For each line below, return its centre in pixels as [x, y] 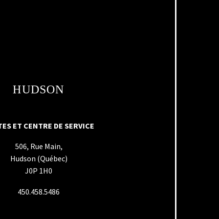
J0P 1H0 [39, 171]
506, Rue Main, [39, 146]
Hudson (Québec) [39, 159]
